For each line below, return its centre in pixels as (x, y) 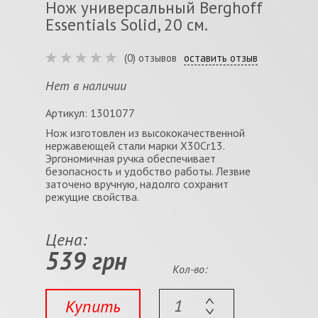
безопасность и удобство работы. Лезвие (148, 171)
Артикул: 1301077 (90, 113)
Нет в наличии (86, 86)
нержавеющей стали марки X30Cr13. (135, 146)
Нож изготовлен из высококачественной (145, 133)
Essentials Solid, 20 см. (127, 24)
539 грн (86, 261)
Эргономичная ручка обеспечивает (131, 158)
